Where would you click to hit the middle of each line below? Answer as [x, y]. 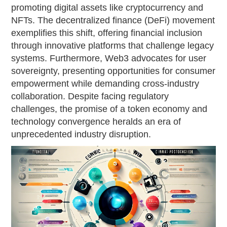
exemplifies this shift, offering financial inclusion [107, 33]
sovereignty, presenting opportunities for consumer [113, 71]
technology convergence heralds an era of [96, 122]
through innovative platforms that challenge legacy [113, 46]
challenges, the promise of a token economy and [109, 109]
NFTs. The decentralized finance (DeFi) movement [113, 21]
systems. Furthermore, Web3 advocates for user [109, 59]
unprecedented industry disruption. [81, 135]
